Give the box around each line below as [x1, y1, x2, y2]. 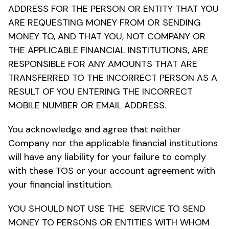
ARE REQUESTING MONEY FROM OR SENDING [8, 16, 201, 29]
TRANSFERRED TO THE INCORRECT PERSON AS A [8, 71, 217, 84]
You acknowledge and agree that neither [8, 123, 181, 135]
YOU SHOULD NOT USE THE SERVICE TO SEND [8, 202, 205, 215]
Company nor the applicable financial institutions [8, 136, 218, 149]
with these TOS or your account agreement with [8, 164, 215, 177]
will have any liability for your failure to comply [8, 150, 206, 163]
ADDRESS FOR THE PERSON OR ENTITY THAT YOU [8, 2, 219, 15]
